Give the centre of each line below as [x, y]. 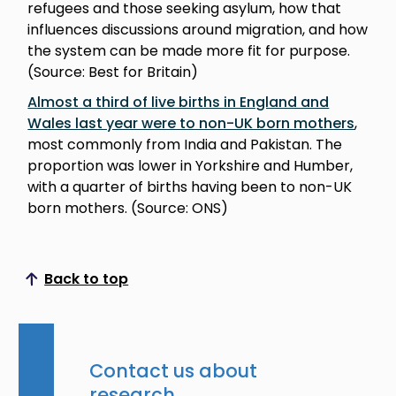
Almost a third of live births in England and [179, 102]
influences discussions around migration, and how [198, 29]
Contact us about [174, 370]
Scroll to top [119, 286]
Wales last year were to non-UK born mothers [191, 123]
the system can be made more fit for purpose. [189, 50]
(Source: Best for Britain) [115, 72]
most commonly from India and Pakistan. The [185, 144]
